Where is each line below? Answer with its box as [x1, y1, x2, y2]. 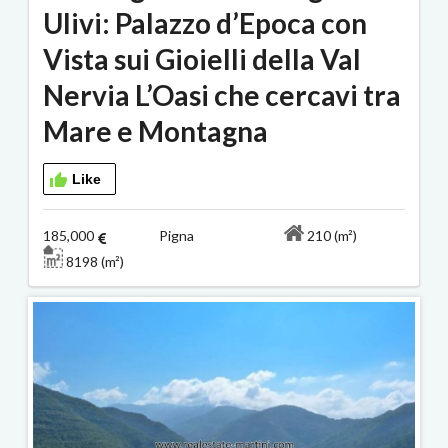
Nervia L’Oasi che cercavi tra [43, 78, 401, 113]
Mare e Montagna [43, 114, 268, 149]
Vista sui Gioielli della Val [43, 42, 361, 77]
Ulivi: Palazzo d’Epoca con [43, 6, 367, 41]
